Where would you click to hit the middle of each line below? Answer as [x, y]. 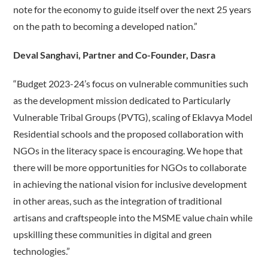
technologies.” [42, 251]
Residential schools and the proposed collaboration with [129, 134]
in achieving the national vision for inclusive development [130, 184]
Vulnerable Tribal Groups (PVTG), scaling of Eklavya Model [133, 117]
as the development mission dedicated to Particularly [122, 100]
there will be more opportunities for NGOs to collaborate [130, 167]
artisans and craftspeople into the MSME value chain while [133, 218]
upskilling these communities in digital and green [113, 234]
